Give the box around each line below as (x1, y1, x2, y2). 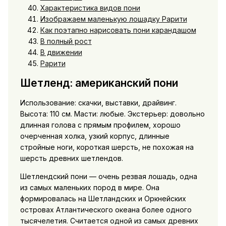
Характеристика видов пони (40, 3, 140, 12)
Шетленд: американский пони (20, 76, 178, 89)
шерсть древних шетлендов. (20, 154, 123, 163)
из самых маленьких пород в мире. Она (20, 183, 159, 192)
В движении (40, 47, 82, 56)
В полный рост (40, 36, 92, 45)
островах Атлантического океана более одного (20, 205, 192, 214)
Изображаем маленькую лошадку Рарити (40, 14, 187, 23)
